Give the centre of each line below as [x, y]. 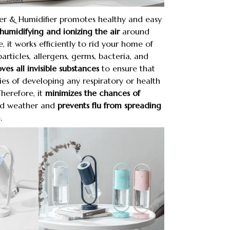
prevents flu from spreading [109, 106]
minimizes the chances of [93, 93]
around [135, 32]
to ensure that [127, 69]
